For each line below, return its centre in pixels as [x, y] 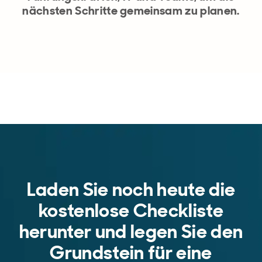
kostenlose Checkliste [131, 210]
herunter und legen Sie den [131, 231]
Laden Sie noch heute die [131, 189]
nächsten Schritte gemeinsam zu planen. [131, 10]
